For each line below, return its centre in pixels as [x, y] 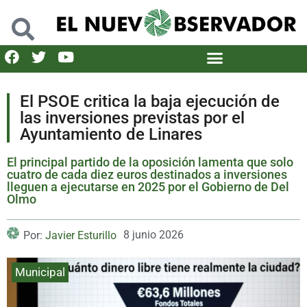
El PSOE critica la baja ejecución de [150, 101]
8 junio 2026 [153, 234]
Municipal [40, 272]
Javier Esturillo [81, 235]
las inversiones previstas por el [132, 118]
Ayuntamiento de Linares [111, 134]
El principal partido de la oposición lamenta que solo [150, 162]
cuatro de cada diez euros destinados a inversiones [147, 174]
